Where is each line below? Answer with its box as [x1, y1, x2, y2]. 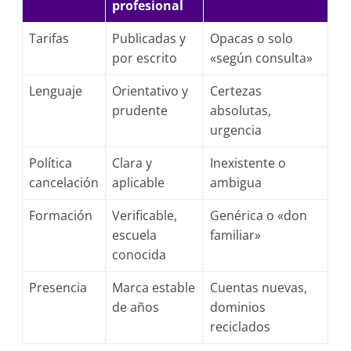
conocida [112, 246, 167, 263]
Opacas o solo [210, 30, 294, 47]
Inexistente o [210, 154, 287, 172]
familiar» [210, 226, 262, 244]
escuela [112, 226, 157, 244]
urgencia [210, 121, 262, 139]
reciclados [210, 318, 271, 335]
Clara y [112, 154, 153, 172]
